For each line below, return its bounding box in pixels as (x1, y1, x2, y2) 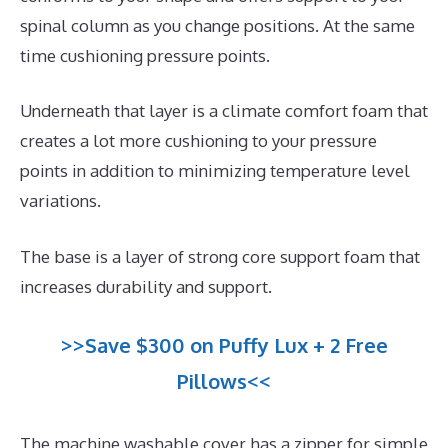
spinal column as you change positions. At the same (20, 14, 415, 36)
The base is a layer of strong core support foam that (20, 245, 420, 267)
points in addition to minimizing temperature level (20, 160, 410, 182)
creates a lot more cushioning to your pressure (20, 130, 377, 152)
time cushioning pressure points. (20, 44, 270, 66)
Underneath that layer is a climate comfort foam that (20, 100, 428, 122)
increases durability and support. (20, 275, 272, 297)
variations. (20, 190, 101, 212)
